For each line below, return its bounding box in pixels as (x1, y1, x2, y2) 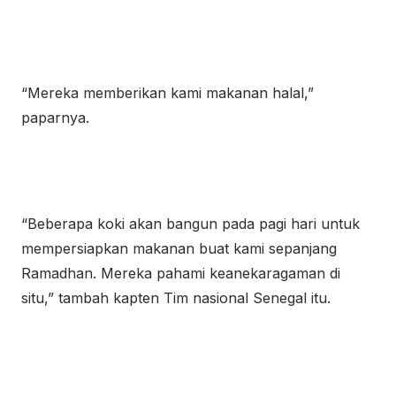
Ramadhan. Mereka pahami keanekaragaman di (21, 264, 340, 282)
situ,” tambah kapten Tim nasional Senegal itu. (21, 289, 331, 307)
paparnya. (21, 109, 89, 126)
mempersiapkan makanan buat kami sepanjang (21, 240, 337, 257)
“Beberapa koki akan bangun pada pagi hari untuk (21, 215, 360, 232)
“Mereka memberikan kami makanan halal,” (21, 84, 314, 102)
